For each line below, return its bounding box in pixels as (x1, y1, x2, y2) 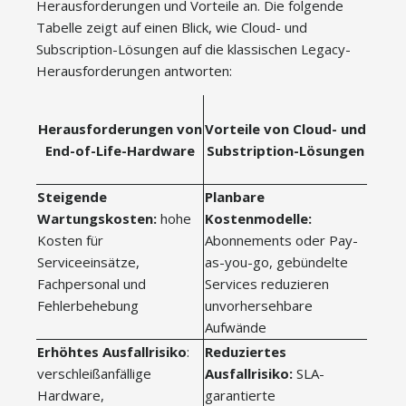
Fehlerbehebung (37, 296, 139, 314)
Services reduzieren (205, 275, 329, 293)
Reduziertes (205, 343, 286, 361)
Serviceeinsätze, (37, 253, 140, 271)
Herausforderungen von (37, 120, 202, 138)
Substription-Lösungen (207, 141, 364, 159)
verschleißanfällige (37, 364, 151, 382)
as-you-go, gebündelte (205, 253, 348, 271)
